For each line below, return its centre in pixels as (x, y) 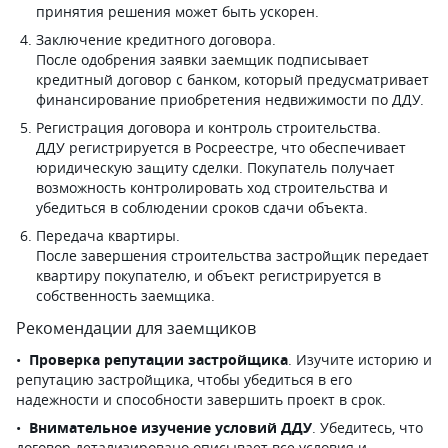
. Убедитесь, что (367, 427)
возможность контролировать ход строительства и (212, 187)
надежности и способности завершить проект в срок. (201, 399)
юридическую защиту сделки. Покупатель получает (215, 167)
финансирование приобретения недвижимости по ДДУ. (230, 99)
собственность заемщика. (125, 295)
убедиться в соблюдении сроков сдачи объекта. (202, 207)
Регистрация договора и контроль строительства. (210, 127)
